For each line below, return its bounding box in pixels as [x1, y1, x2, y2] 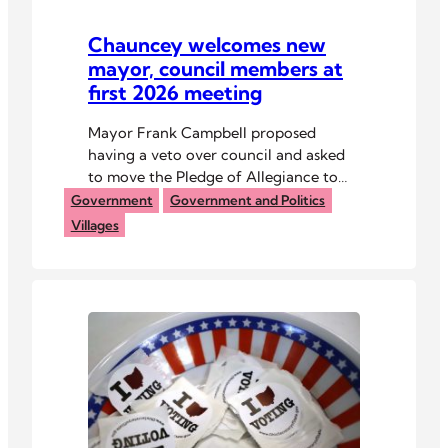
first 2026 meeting [88, 80, 262, 106]
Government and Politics [170, 192, 326, 209]
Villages [70, 216, 119, 233]
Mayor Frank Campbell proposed [88, 122, 316, 142]
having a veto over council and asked [88, 144, 345, 164]
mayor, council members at [88, 56, 343, 82]
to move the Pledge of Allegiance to [88, 166, 338, 186]
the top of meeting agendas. [88, 188, 283, 208]
